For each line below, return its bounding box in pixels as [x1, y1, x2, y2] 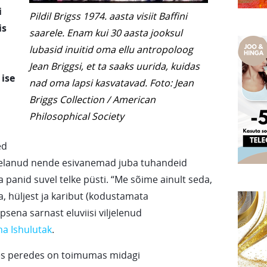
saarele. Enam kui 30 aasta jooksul [29, 26, 182, 39]
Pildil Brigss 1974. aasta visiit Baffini [29, 10, 187, 23]
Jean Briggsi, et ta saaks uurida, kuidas [29, 60, 200, 73]
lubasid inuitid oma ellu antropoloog [29, 43, 193, 56]
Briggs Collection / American [29, 93, 156, 106]
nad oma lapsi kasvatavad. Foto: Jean [29, 76, 194, 89]
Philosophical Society [29, 110, 124, 123]
